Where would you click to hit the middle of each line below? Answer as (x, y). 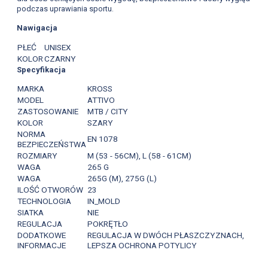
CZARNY (60, 58)
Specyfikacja (41, 69)
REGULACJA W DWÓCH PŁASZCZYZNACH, (165, 235)
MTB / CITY (107, 112)
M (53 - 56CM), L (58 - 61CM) (139, 156)
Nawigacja (37, 28)
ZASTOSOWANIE (48, 112)
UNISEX (57, 47)
